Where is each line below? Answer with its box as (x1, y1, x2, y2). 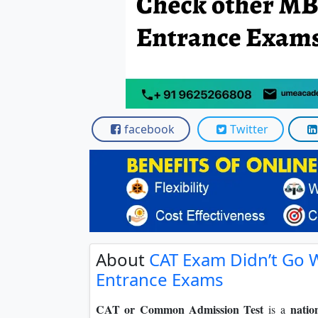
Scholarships (139, 48, 212, 64)
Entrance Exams (96, 268, 224, 292)
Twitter (230, 121, 268, 137)
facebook (124, 121, 175, 137)
